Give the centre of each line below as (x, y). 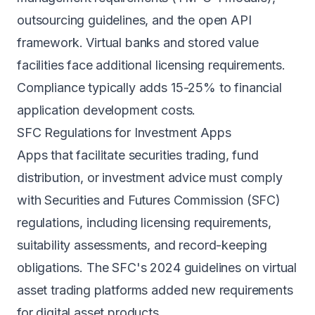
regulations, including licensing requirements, (144, 223)
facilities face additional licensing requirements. (151, 65)
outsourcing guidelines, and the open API (134, 20)
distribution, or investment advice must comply (150, 178)
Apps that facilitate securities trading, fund (138, 155)
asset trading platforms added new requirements (155, 290)
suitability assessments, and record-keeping (142, 245)
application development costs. (107, 110)
